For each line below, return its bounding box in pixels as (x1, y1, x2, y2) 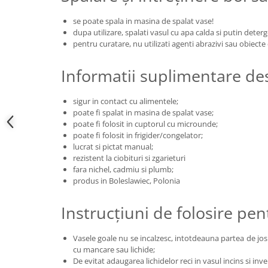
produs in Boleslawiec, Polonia (73, 175, 180, 186)
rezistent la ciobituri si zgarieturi (73, 153, 185, 163)
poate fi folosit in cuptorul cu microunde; (73, 118, 218, 129)
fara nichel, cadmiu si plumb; (73, 164, 173, 175)
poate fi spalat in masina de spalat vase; (73, 107, 214, 118)
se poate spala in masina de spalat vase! (73, 16, 214, 26)
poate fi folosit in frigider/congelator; (73, 130, 203, 141)
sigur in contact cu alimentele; (73, 96, 178, 106)
